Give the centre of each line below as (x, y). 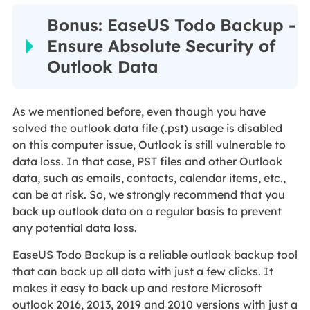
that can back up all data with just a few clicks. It (143, 272)
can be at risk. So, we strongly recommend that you (148, 195)
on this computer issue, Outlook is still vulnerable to (149, 145)
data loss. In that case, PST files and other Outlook (147, 162)
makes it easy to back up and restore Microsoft (137, 288)
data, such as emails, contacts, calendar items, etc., (149, 178)
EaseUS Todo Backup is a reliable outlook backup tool (155, 255)
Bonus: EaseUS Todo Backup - (171, 25)
